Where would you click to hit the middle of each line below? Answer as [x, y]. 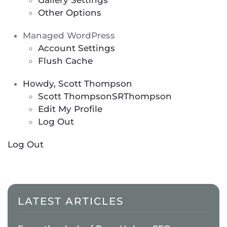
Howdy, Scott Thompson [78, 84]
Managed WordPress [69, 35]
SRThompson [142, 96]
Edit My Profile [70, 109]
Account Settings [77, 48]
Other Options [70, 13]
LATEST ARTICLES [71, 201]
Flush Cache [65, 61]
